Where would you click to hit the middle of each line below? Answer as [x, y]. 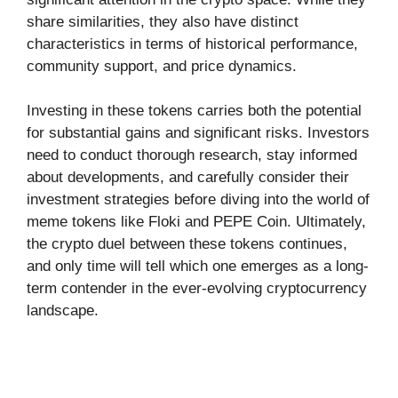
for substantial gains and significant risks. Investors [198, 133]
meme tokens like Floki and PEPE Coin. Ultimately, [196, 222]
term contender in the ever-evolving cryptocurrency [197, 288]
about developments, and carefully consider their [188, 177]
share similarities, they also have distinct [163, 21]
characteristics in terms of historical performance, [192, 44]
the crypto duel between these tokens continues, [187, 244]
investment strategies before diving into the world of [198, 199]
